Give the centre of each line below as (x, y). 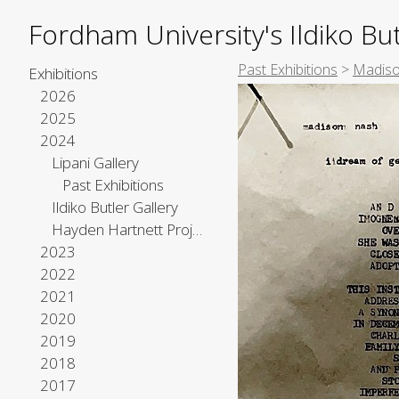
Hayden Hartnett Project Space (197, 229)
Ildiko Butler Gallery (114, 207)
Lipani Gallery (95, 163)
